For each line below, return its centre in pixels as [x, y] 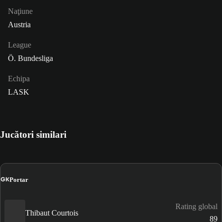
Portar [19, 179]
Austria [19, 25]
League [20, 45]
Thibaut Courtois [52, 213]
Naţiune [20, 11]
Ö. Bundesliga [30, 58]
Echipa [19, 79]
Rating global [196, 207]
